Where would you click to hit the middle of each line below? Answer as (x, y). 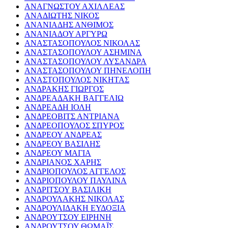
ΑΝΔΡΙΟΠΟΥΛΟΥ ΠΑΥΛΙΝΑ (76, 181)
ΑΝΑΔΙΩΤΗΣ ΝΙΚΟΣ (62, 16)
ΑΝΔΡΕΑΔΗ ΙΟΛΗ (58, 107)
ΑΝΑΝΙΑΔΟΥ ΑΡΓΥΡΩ (66, 34)
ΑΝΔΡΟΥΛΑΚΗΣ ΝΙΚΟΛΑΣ (74, 199)
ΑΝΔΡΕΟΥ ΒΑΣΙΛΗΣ (62, 144)
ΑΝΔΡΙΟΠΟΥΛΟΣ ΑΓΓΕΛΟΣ (75, 172)
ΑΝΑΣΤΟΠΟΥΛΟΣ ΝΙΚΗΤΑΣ (77, 80)
